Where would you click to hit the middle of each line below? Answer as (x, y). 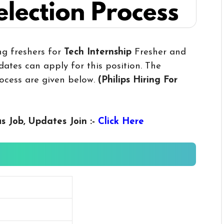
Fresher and (160, 52)
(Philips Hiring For (138, 80)
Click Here (121, 121)
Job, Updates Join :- (53, 121)
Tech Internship (98, 52)
